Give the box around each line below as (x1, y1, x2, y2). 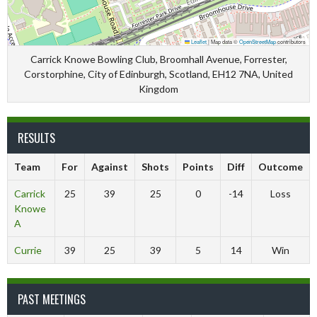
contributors (276, 38, 306, 45)
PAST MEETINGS (18, 291, 86, 308)
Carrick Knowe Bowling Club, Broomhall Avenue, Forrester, (30, 53, 287, 65)
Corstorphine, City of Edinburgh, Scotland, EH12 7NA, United (24, 68, 293, 80)
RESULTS (18, 129, 55, 146)
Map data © (209, 38, 239, 45)
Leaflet (190, 38, 207, 45)
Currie (13, 244, 42, 256)
